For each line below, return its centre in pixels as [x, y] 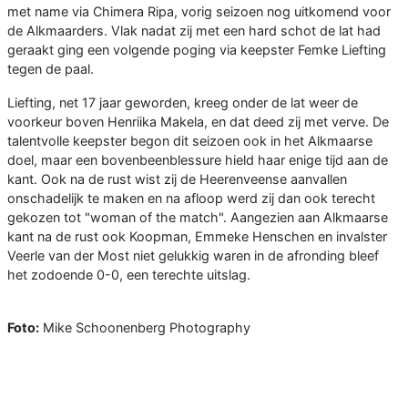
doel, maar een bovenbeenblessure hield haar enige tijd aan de [198, 160]
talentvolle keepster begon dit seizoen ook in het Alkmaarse [190, 141]
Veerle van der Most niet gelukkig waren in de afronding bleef [193, 256]
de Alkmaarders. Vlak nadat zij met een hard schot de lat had [194, 31]
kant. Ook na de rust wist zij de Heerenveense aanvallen [177, 179]
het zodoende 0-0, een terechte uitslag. [129, 275]
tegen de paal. [51, 69]
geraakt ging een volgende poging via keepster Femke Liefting [197, 50]
